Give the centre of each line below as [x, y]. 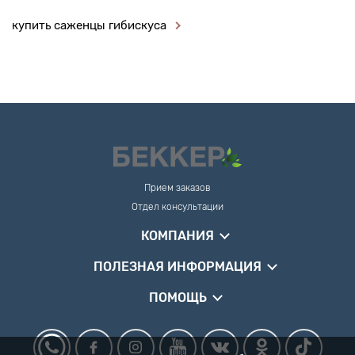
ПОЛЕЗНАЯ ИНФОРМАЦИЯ [177, 266]
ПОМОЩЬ [177, 297]
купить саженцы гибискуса [89, 25]
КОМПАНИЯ [177, 235]
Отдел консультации [177, 206]
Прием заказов [177, 187]
